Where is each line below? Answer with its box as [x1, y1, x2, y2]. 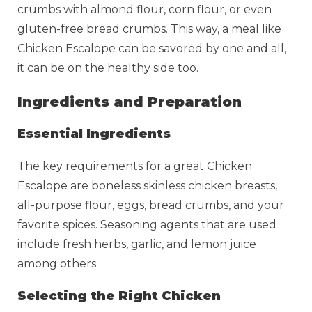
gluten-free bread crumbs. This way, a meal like [17, 22, 281, 36]
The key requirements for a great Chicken [17, 159, 252, 173]
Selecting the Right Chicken [17, 288, 221, 304]
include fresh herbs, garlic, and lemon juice [17, 237, 256, 251]
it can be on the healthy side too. [17, 61, 201, 75]
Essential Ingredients [17, 125, 171, 141]
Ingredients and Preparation [17, 93, 242, 110]
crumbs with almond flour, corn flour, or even [17, 2, 272, 16]
